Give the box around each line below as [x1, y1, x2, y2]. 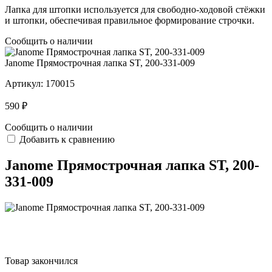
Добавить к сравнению [19, 134, 115, 145]
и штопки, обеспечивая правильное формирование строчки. [5, 15, 254, 26]
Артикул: [5, 78, 46, 89]
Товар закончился [5, 255, 78, 266]
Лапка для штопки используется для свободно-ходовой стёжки [5, 4, 265, 15]
